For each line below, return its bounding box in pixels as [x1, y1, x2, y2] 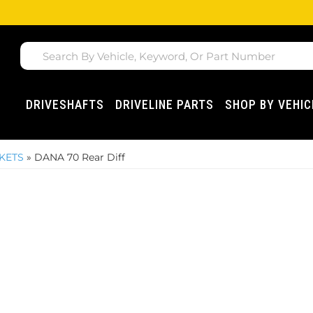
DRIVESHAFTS [26, 98, 105, 112]
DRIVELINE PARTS [115, 98, 214, 112]
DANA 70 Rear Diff [34, 151, 125, 163]
